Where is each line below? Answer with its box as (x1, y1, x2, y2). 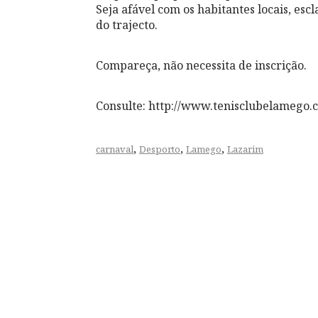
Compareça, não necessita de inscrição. (96, 57, 307, 73)
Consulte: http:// (96, 98, 181, 114)
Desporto (139, 143, 180, 155)
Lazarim (227, 143, 263, 155)
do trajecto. (96, 17, 158, 33)
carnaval (96, 143, 133, 155)
